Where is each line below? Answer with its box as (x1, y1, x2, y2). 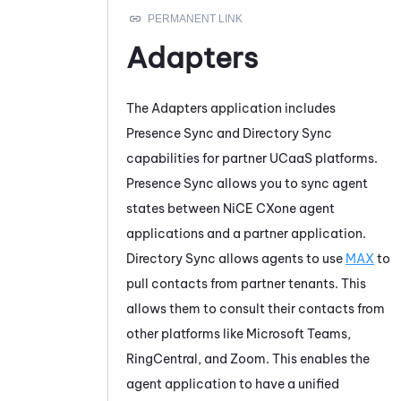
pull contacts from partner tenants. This (126, 275, 366, 292)
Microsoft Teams (246, 325, 347, 342)
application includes (208, 99, 336, 116)
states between (126, 200, 223, 217)
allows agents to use (216, 250, 346, 267)
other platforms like (126, 325, 246, 342)
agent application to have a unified (126, 375, 339, 392)
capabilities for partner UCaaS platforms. (126, 149, 378, 166)
